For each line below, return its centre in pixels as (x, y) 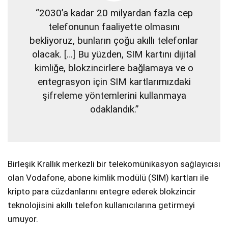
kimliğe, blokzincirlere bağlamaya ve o (114, 68)
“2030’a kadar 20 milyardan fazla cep (114, 13)
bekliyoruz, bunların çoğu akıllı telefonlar (114, 41)
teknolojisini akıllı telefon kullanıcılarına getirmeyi (101, 205)
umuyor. (23, 219)
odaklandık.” (114, 110)
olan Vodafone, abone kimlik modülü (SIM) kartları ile (108, 178)
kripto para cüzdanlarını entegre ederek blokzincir (102, 192)
